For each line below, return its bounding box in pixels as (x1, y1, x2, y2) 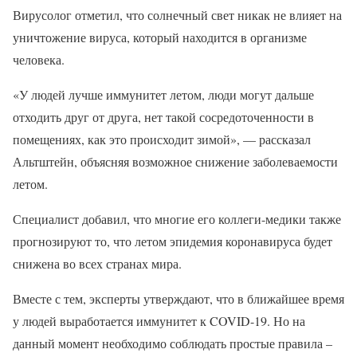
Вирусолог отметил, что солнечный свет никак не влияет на (13, 6, 342, 23)
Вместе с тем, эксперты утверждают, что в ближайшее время (13, 289, 344, 307)
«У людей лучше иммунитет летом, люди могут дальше (13, 85, 314, 103)
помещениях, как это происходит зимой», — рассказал (13, 130, 311, 147)
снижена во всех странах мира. (13, 254, 182, 272)
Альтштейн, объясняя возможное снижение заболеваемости (13, 152, 338, 170)
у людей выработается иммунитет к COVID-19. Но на (13, 312, 305, 329)
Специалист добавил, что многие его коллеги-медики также (13, 210, 341, 227)
